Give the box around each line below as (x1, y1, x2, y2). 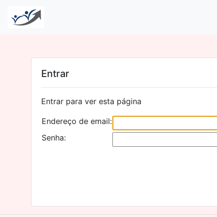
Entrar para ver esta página (41, 96, 141, 106)
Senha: (42, 133, 66, 142)
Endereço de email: (42, 116, 112, 126)
